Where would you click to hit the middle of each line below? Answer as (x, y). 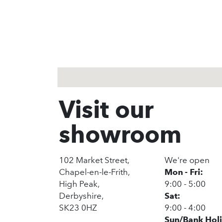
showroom (120, 134)
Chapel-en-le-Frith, (94, 172)
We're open (187, 160)
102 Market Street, (94, 160)
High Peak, (79, 184)
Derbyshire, (81, 196)
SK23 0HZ (78, 208)
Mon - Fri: (184, 172)
